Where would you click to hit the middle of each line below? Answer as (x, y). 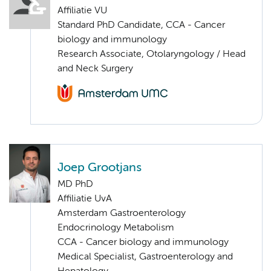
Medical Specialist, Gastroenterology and (145, 257)
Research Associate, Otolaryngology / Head (152, 54)
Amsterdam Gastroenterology (122, 213)
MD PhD (75, 184)
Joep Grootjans (100, 168)
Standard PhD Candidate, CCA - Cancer (141, 25)
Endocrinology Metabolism (116, 228)
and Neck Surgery (95, 69)
